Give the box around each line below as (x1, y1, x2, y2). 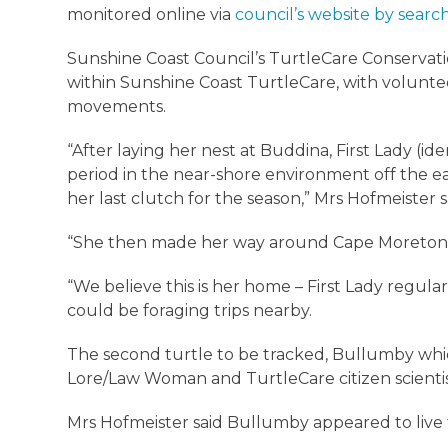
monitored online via (67, 5, 236, 25)
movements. (67, 97, 171, 117)
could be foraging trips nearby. (67, 301, 317, 321)
